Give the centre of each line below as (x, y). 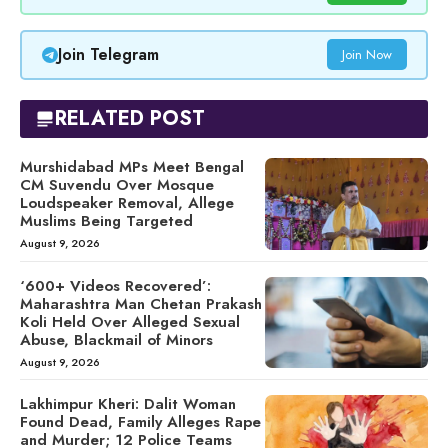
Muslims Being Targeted (106, 220)
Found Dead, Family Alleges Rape (140, 422)
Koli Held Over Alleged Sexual (130, 321)
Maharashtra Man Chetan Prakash (141, 303)
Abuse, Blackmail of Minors (116, 339)
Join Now (366, 55)
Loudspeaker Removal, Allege (127, 202)
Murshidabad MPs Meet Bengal (132, 166)
